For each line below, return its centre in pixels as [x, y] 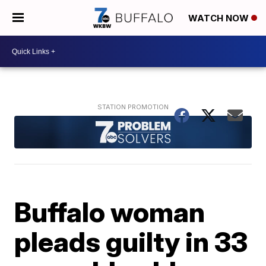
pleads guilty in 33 [131, 241]
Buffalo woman [110, 212]
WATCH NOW [220, 18]
